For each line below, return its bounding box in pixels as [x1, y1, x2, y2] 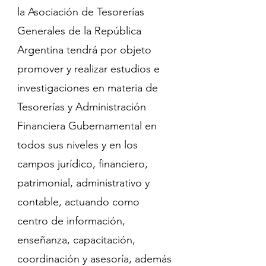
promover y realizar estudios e [17, 62, 160, 75]
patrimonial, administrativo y [17, 176, 150, 189]
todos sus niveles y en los [17, 138, 138, 151]
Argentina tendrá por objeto [17, 43, 151, 56]
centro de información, [17, 214, 125, 227]
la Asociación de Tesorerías [17, 5, 144, 18]
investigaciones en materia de [17, 81, 158, 94]
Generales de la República [17, 24, 141, 37]
